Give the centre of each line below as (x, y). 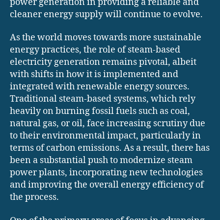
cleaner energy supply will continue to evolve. (106, 14)
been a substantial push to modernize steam (101, 161)
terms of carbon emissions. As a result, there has (110, 148)
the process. (34, 197)
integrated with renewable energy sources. (100, 87)
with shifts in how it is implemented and (94, 75)
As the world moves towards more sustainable (106, 38)
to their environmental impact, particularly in (105, 136)
